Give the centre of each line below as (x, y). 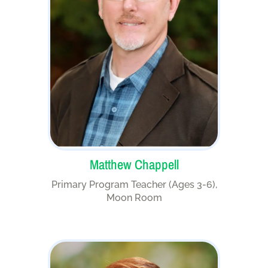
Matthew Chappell (134, 165)
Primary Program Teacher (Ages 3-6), (134, 185)
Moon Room (134, 198)
